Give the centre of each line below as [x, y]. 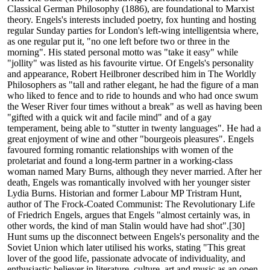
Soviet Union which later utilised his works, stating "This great [126, 248]
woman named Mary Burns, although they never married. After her [134, 172]
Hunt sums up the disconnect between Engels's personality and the [133, 237]
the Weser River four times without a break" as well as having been [135, 107]
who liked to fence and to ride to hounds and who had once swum [133, 96]
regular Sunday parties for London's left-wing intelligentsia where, [133, 31]
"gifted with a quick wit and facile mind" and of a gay [109, 118]
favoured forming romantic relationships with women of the [120, 150]
